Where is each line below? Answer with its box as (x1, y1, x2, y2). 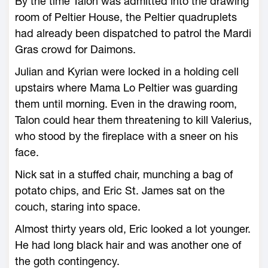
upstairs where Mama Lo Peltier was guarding (15, 81, 237, 94)
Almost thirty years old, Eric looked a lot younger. (15, 223, 251, 235)
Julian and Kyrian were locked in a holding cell (15, 65, 239, 78)
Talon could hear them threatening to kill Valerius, (15, 114, 252, 126)
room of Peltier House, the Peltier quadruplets (15, 11, 237, 23)
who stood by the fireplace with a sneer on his (15, 130, 238, 142)
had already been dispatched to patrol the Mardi (15, 27, 251, 39)
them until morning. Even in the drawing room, (15, 98, 237, 110)
